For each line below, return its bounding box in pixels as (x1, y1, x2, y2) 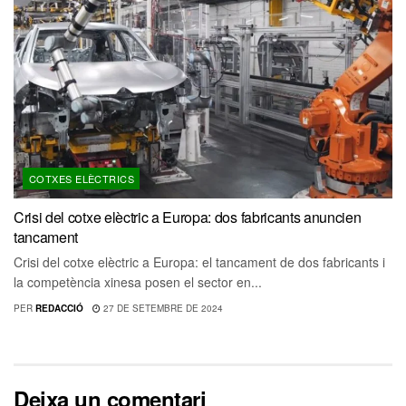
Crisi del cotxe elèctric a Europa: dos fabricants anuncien (14, 207, 362, 228)
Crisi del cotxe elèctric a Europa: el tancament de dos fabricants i (14, 253, 385, 272)
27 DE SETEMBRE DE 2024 (100, 302, 223, 315)
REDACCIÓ (34, 302, 83, 315)
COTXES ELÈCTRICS (29, 171, 135, 187)
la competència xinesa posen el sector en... (14, 273, 262, 292)
